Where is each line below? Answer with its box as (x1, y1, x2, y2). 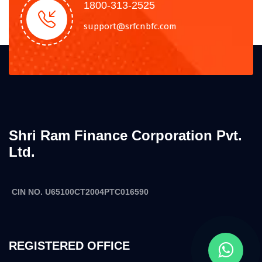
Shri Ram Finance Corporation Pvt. (9, 127, 242, 143)
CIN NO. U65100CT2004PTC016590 (12, 187, 149, 196)
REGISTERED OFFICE (9, 239, 130, 252)
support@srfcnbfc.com (84, 20, 177, 32)
